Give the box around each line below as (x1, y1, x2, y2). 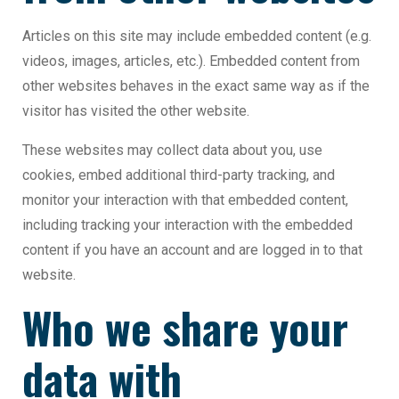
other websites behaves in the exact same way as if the (22, 77, 370, 95)
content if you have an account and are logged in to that (22, 241, 362, 259)
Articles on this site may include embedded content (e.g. (22, 28, 371, 45)
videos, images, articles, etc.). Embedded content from (22, 53, 360, 70)
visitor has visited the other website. (22, 102, 249, 120)
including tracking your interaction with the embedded (22, 216, 353, 234)
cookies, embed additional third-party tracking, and (22, 167, 335, 184)
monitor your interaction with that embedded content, (22, 191, 348, 209)
